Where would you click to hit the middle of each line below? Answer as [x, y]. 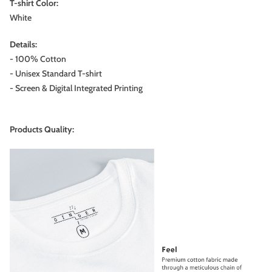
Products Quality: [42, 129]
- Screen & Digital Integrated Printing [76, 88]
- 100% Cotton [38, 59]
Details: [23, 44]
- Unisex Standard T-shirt [56, 73]
